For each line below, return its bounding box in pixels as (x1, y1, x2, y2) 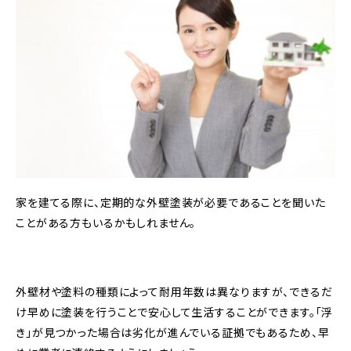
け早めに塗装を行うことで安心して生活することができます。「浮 (16, 304, 334, 320)
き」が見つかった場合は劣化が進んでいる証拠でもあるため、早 (16, 324, 330, 341)
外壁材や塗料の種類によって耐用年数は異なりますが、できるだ (16, 284, 333, 300)
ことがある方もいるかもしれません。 (16, 215, 197, 231)
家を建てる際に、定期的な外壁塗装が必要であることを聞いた (16, 194, 326, 211)
